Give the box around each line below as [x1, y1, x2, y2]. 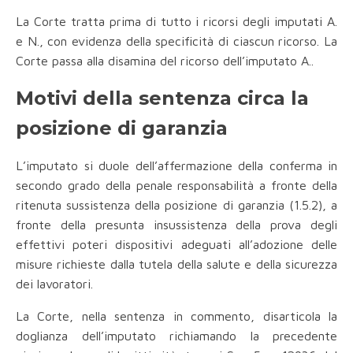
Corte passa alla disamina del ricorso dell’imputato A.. [16, 54, 314, 69]
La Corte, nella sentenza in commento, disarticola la [16, 309, 337, 324]
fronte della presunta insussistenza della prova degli [16, 217, 337, 232]
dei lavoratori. [16, 277, 93, 292]
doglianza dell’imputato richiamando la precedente [16, 329, 337, 344]
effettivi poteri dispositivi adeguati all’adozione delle [16, 237, 337, 252]
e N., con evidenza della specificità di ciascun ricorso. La [16, 34, 337, 49]
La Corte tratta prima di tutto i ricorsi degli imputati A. [16, 14, 337, 29]
